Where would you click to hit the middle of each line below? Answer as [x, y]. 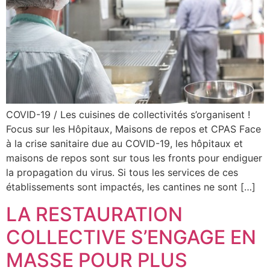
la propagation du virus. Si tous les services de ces [122, 173]
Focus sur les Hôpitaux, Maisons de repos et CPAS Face [133, 129]
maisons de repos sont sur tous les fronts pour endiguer [134, 158]
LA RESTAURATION [94, 214]
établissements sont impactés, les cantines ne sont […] [131, 187]
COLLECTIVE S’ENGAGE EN [131, 237]
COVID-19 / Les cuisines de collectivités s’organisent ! [128, 115]
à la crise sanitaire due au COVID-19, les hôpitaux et [124, 144]
